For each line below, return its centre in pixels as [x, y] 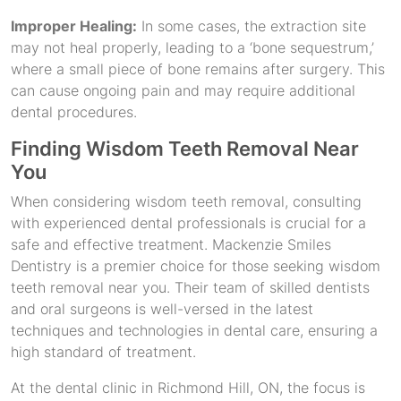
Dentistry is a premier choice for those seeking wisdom [196, 266]
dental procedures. [74, 112]
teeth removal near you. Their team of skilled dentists [190, 287]
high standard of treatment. [103, 352]
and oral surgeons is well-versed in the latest [162, 309]
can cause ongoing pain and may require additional [183, 90]
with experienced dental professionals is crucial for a [188, 223]
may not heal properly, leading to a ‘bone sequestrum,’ [192, 47]
